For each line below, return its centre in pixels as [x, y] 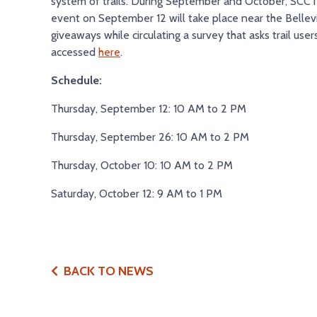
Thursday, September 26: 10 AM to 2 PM [150, 137]
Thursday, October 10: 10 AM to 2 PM [142, 166]
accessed [75, 52]
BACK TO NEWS [109, 271]
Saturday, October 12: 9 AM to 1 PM [137, 194]
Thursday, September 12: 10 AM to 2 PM [149, 109]
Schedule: [76, 81]
